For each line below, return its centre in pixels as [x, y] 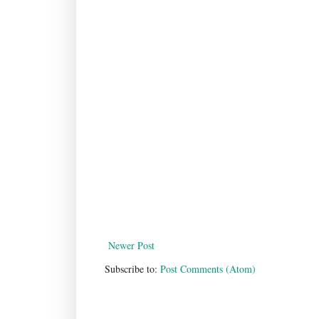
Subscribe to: [132, 269]
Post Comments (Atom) [208, 269]
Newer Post [131, 246]
